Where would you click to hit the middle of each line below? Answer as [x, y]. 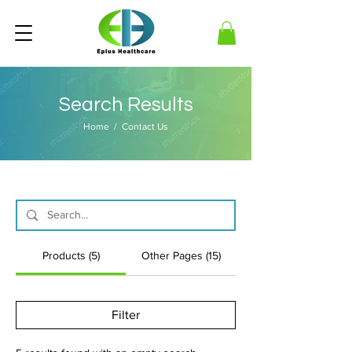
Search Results [126, 104]
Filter [126, 314]
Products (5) [71, 255]
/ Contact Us [139, 126]
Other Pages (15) [181, 255]
